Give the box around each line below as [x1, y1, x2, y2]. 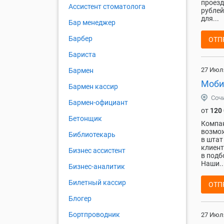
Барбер [68, 34, 92, 43]
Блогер [68, 194, 91, 203]
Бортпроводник [68, 210, 120, 219]
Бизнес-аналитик [68, 162, 125, 171]
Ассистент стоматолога [68, 2, 145, 11]
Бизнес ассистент [68, 146, 125, 155]
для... [201, 14, 219, 22]
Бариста [68, 50, 96, 59]
